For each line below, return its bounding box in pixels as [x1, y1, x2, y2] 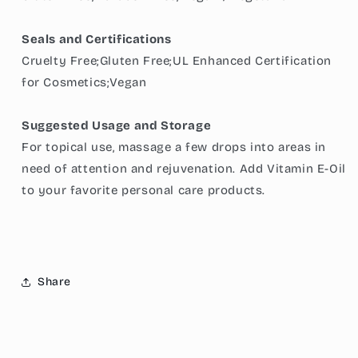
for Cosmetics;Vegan [22, 74, 147, 89]
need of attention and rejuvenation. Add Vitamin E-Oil [22, 161, 346, 176]
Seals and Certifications [22, 31, 172, 46]
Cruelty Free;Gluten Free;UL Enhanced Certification [22, 53, 332, 68]
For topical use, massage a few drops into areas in [22, 139, 327, 154]
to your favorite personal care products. [22, 182, 266, 197]
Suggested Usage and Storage [22, 117, 212, 133]
